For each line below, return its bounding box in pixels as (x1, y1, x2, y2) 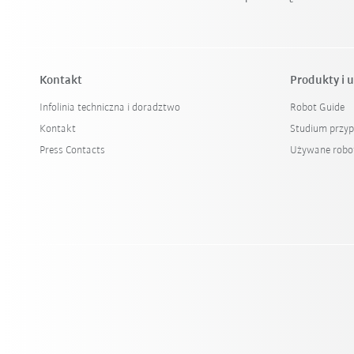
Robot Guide (290, 101, 345, 114)
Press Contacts (40, 144, 106, 156)
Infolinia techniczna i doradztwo (40, 101, 181, 114)
